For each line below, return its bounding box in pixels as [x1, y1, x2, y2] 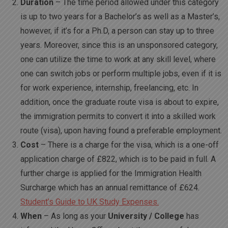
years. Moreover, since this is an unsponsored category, [20, 40, 218, 50]
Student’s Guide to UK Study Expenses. [20, 196, 159, 207]
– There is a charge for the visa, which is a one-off [39, 139, 219, 150]
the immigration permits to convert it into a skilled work [20, 111, 216, 121]
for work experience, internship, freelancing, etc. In [20, 82, 198, 93]
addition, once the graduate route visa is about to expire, [20, 97, 219, 107]
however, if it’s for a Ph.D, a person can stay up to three [20, 25, 214, 36]
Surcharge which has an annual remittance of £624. [20, 182, 199, 192]
